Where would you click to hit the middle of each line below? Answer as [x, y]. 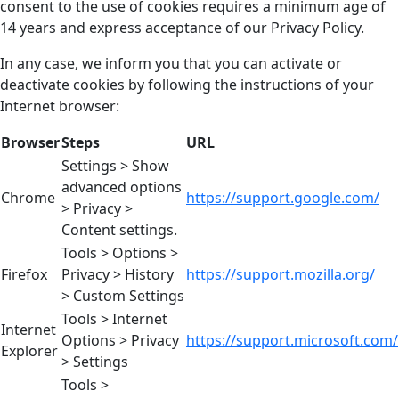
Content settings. [119, 229]
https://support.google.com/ [283, 197]
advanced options [122, 187]
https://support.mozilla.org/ [281, 274]
